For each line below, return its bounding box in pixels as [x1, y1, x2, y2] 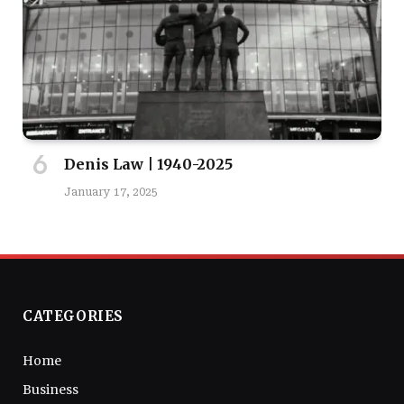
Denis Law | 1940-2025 [64, 154, 233, 173]
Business [23, 381, 78, 398]
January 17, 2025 [64, 185, 158, 198]
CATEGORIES [23, 307, 124, 325]
